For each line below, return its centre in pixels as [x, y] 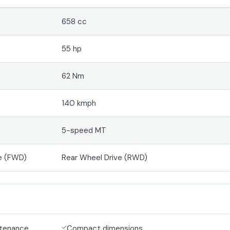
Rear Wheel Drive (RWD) [105, 157]
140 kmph [79, 103]
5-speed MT [84, 130]
